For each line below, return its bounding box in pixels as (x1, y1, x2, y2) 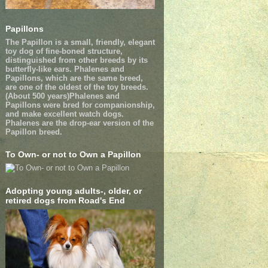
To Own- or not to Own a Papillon (5, 149, 141, 159)
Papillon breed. (5, 127, 62, 136)
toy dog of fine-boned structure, (5, 46, 123, 56)
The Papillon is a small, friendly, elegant (5, 37, 155, 47)
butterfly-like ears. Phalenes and (5, 64, 124, 74)
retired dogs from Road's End (5, 195, 125, 205)
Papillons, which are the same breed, (5, 73, 143, 83)
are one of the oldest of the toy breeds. (5, 82, 148, 92)
